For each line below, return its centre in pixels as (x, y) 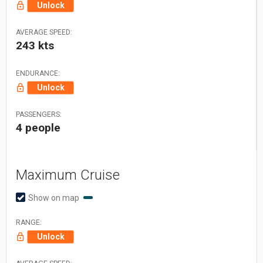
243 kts (35, 45)
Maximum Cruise (68, 175)
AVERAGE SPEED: (44, 32)
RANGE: (29, 222)
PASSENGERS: (39, 114)
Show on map (55, 198)
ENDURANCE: (38, 73)
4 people (38, 127)
